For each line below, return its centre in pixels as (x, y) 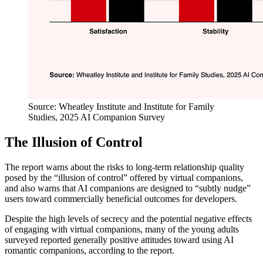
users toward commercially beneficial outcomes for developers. (121, 198)
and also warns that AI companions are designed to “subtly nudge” (128, 188)
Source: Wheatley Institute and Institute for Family (121, 106)
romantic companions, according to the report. (90, 250)
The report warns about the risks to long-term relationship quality (124, 167)
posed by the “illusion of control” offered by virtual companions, (124, 177)
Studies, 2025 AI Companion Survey (97, 117)
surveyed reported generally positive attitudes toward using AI (119, 240)
